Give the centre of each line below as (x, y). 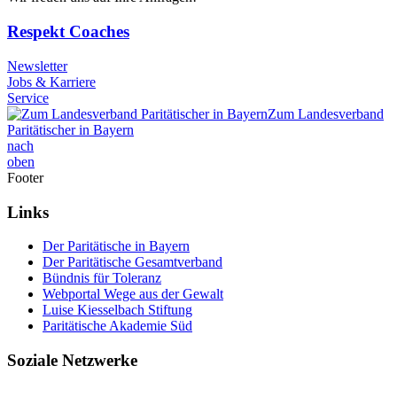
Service (28, 97)
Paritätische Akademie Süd (117, 326)
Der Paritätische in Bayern (116, 246)
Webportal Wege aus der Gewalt (133, 294)
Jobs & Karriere (51, 82)
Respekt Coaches (68, 32)
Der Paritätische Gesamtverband (132, 262)
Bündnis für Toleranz (102, 278)
